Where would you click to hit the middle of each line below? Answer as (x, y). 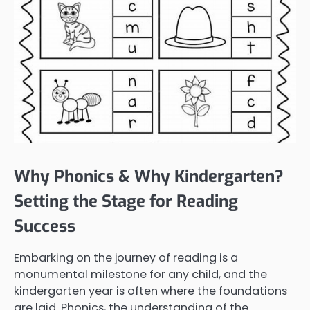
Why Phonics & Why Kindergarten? (149, 176)
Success (45, 226)
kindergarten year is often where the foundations (151, 291)
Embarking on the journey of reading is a (126, 257)
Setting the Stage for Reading (126, 201)
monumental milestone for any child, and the (140, 274)
